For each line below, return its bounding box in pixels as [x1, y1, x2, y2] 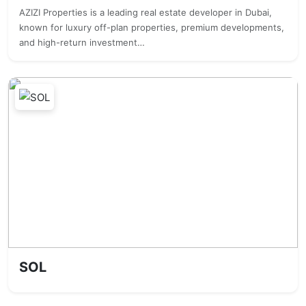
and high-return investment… [19, 37, 145, 48]
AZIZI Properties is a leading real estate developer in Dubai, [19, 7, 272, 18]
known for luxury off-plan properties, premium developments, [19, 22, 284, 33]
